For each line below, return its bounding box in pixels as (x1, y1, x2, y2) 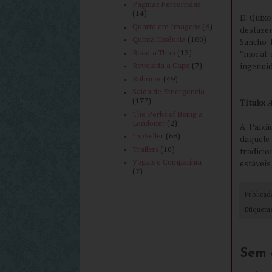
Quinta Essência (132, 36, 186, 44)
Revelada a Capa (132, 62, 191, 70)
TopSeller (132, 132, 165, 141)
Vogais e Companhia (132, 158, 202, 167)
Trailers (132, 145, 159, 154)
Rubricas (132, 75, 162, 83)
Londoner (132, 119, 166, 127)
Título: (240, 99, 265, 108)
